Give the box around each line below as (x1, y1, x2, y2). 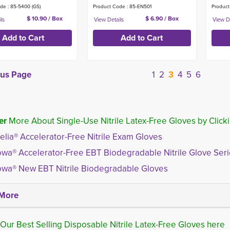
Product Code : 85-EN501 (92, 3, 151, 10)
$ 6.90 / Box (145, 14, 179, 23)
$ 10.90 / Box (26, 14, 63, 23)
